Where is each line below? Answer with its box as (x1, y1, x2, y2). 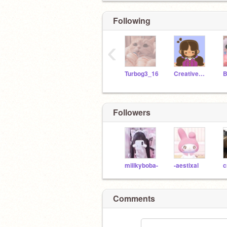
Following (113, 15, 150, 26)
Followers (113, 106, 150, 118)
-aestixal (174, 161, 199, 170)
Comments (113, 193, 155, 204)
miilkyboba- (125, 161, 158, 170)
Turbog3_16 (125, 69, 159, 78)
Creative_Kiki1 (199, 69, 205, 78)
